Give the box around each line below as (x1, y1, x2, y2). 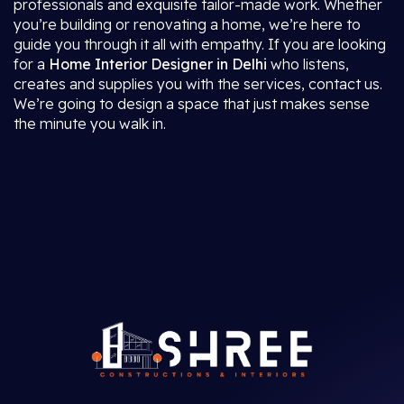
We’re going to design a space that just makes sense (14, 95, 370, 113)
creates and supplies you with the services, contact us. (14, 75, 382, 93)
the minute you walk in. (14, 115, 166, 133)
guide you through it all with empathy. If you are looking (14, 35, 386, 53)
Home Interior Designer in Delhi (49, 55, 267, 73)
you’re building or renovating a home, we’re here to (14, 15, 361, 33)
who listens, (267, 55, 349, 73)
